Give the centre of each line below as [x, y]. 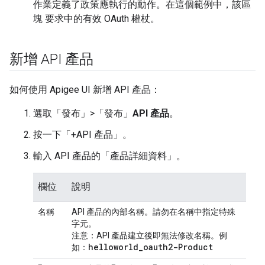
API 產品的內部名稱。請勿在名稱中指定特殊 [153, 212]
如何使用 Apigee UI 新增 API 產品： [85, 90]
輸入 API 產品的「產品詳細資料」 [105, 156]
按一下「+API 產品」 [78, 135]
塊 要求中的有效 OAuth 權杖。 [96, 19]
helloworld [113, 247]
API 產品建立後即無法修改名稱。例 [162, 236]
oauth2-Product [178, 247]
